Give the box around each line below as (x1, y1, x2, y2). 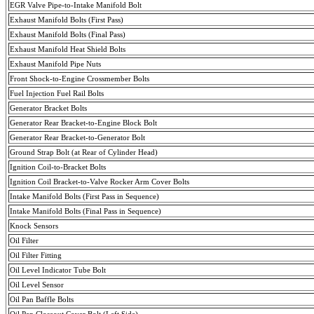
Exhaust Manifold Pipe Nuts (10, 59, 101, 68)
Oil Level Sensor (10, 280, 64, 289)
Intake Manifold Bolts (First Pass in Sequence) (10, 191, 159, 200)
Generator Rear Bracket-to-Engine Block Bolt (10, 118, 157, 127)
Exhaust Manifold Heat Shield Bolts (10, 44, 125, 53)
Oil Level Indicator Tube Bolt (10, 265, 106, 274)
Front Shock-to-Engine (10, 74, 87, 83)
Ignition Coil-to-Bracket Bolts (10, 162, 106, 171)
